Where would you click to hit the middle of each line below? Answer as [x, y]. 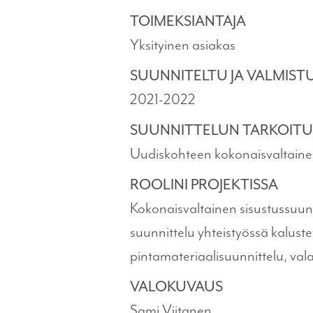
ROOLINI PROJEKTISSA [204, 184]
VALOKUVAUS [176, 286]
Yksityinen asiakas [183, 45]
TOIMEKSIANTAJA [188, 21]
